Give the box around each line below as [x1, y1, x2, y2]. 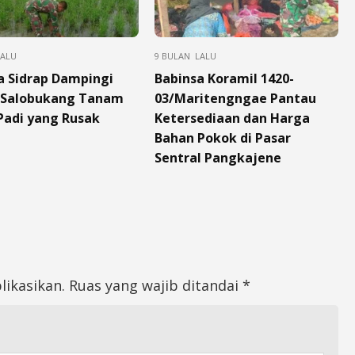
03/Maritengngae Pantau [154, 89, 316, 107]
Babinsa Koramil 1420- [154, 69, 294, 87]
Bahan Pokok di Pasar [154, 128, 291, 147]
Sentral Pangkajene [154, 148, 281, 166]
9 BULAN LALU [154, 49, 216, 62]
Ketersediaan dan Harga [154, 109, 310, 127]
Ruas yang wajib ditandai [69, 275, 242, 295]
